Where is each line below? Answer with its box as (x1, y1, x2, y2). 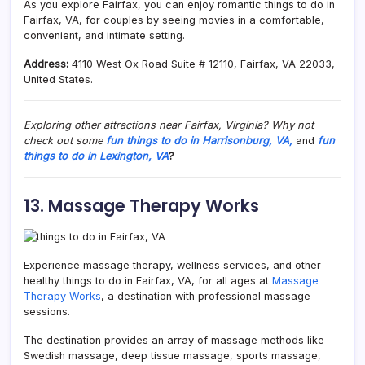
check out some (24, 134, 106, 147)
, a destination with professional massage (101, 289, 310, 302)
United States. (24, 73, 93, 86)
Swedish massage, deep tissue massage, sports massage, (24, 349, 321, 362)
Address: (24, 57, 68, 70)
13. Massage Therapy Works (24, 193, 259, 218)
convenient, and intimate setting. (24, 29, 185, 42)
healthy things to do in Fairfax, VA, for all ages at (24, 274, 272, 287)
